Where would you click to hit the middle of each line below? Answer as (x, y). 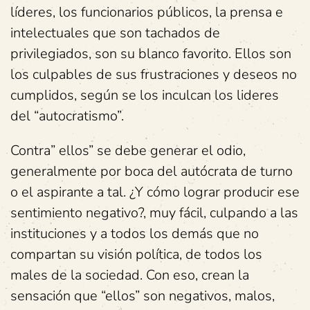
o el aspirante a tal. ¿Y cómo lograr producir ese (155, 192)
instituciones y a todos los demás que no (135, 234)
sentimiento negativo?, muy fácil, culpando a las (154, 213)
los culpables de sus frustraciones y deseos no (154, 74)
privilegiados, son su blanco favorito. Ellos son (151, 54)
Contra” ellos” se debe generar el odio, (128, 151)
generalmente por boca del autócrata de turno (152, 171)
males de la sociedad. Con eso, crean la (130, 275)
